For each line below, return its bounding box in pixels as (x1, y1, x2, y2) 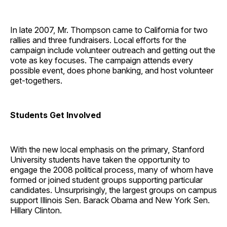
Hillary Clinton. (10, 205, 62, 215)
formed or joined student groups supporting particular (10, 174, 203, 185)
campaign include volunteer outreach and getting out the (10, 45, 215, 55)
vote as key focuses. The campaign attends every (10, 55, 193, 65)
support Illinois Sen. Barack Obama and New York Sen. (10, 195, 210, 205)
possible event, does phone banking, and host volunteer (10, 65, 213, 75)
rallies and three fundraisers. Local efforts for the (10, 34, 186, 45)
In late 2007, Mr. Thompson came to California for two (10, 24, 208, 35)
